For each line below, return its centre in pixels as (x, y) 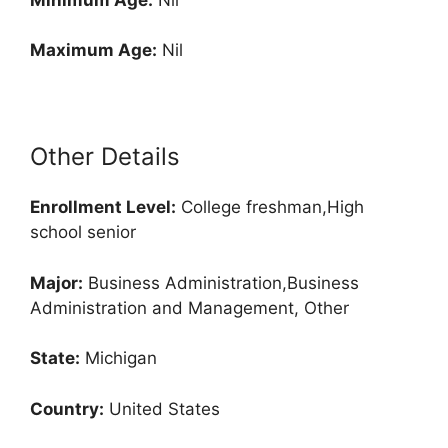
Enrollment (76, 207)
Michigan (118, 358)
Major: (56, 282)
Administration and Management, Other (189, 307)
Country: (67, 408)
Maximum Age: (93, 50)
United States (162, 408)
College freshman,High (270, 207)
